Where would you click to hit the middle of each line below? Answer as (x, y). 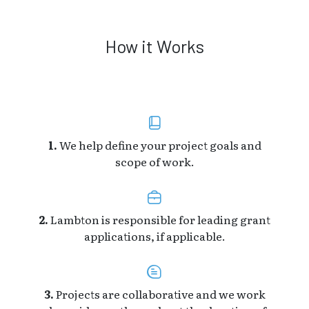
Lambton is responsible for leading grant (159, 219)
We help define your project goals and (159, 145)
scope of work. (154, 161)
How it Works (154, 46)
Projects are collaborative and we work (159, 294)
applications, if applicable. (154, 236)
